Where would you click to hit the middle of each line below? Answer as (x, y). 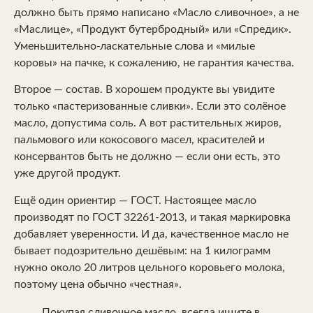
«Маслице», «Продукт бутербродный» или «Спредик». (153, 30)
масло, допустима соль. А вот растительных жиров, (148, 123)
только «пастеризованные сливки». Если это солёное (150, 107)
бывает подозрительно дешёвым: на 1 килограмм (142, 250)
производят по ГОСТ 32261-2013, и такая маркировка (152, 217)
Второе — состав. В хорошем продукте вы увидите (144, 90)
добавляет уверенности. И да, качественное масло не (151, 234)
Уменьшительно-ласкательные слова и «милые (134, 46)
